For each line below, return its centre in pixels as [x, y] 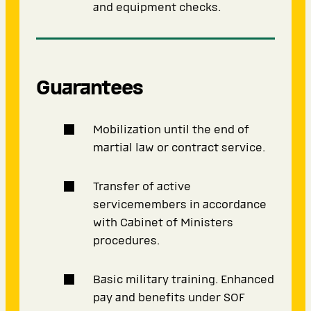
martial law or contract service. [179, 148]
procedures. [126, 241]
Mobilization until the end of [171, 130]
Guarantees [90, 89]
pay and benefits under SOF [169, 298]
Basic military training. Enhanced [184, 280]
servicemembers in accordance [180, 205]
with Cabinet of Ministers [163, 223]
